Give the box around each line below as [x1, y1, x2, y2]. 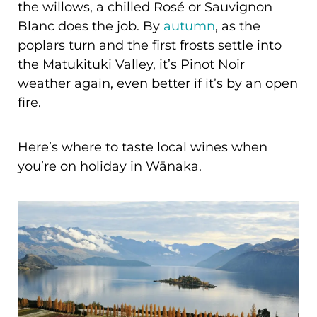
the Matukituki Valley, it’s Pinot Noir [18, 55, 245, 72]
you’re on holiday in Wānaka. [18, 157, 202, 174]
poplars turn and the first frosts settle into [18, 36, 282, 53]
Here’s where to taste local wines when [18, 138, 267, 155]
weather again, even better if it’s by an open [18, 74, 298, 91]
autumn [163, 17, 215, 34]
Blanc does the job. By [18, 17, 163, 34]
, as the [215, 17, 260, 34]
